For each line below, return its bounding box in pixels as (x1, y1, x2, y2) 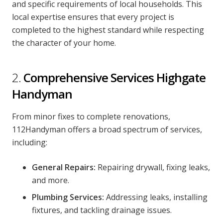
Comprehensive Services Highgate (23, 69, 206, 86)
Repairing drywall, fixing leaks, (96, 162, 210, 173)
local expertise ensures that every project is (12, 11, 174, 22)
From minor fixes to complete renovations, (12, 111, 170, 122)
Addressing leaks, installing (104, 192, 208, 203)
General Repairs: (32, 162, 96, 173)
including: (12, 137, 47, 148)
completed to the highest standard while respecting (12, 24, 204, 35)
